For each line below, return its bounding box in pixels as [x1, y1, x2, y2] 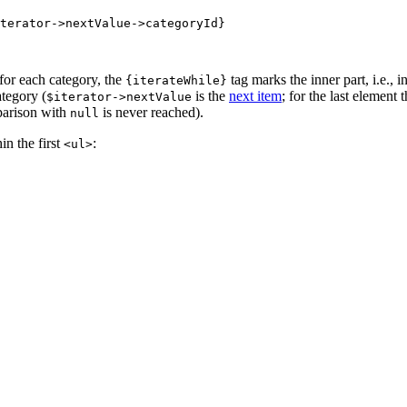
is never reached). [99, 104, 203, 121]
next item [229, 88, 282, 104]
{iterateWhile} [125, 74, 227, 88]
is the [192, 88, 229, 104]
